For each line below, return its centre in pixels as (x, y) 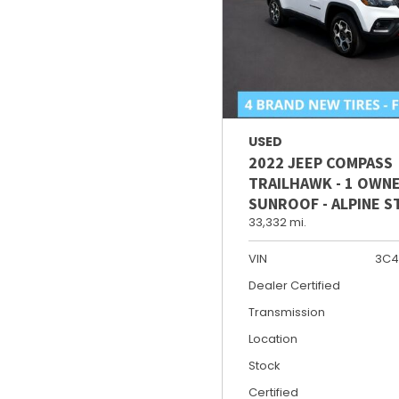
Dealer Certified (294, 285)
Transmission (287, 312)
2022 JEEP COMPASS (321, 162)
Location (273, 338)
